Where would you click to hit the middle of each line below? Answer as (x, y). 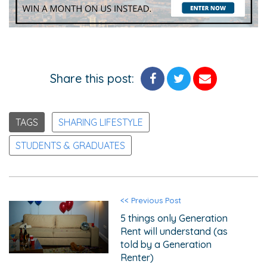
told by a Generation (166, 245)
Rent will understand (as (174, 232)
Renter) (137, 258)
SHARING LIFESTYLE (101, 122)
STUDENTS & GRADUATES (70, 146)
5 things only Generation (174, 218)
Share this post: (92, 79)
